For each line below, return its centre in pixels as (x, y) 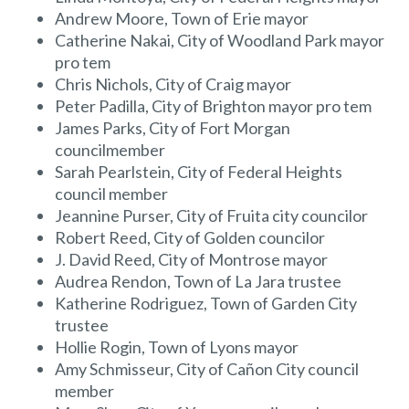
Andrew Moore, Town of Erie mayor (182, 18)
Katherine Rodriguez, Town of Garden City (206, 303)
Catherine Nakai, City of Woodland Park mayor (220, 40)
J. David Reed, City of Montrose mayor (191, 259)
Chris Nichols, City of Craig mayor (173, 84)
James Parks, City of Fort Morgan (173, 127)
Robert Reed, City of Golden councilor (190, 237)
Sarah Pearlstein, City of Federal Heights (199, 171)
